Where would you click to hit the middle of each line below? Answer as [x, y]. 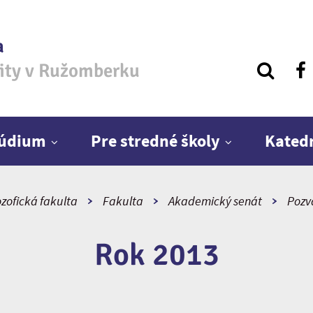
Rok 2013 [156, 255]
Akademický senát [215, 201]
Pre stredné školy [155, 141]
